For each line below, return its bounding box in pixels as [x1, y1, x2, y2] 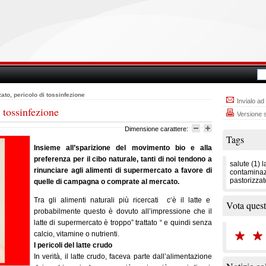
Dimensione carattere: [125, 125, 190, 132]
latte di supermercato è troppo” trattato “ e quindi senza [34, 218, 212, 227]
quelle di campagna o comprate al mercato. [34, 178, 179, 186]
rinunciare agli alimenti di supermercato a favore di [34, 166, 212, 175]
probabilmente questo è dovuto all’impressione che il [34, 207, 212, 216]
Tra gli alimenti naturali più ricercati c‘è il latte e [34, 196, 212, 204]
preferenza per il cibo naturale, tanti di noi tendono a [34, 155, 212, 163]
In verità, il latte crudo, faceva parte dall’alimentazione [34, 252, 212, 261]
